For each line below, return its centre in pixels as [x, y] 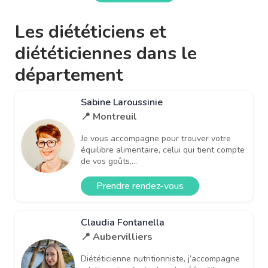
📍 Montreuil [109, 116]
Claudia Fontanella [123, 222]
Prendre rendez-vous [140, 186]
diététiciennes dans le [106, 53]
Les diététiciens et [91, 32]
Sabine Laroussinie [122, 102]
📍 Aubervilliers [117, 237]
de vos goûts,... [109, 161]
